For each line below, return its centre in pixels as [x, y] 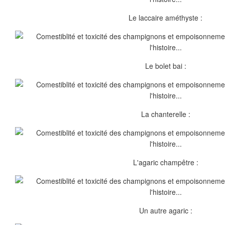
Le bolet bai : [166, 66]
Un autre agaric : [166, 210]
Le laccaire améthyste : [166, 18]
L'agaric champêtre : [166, 162]
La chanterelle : [166, 114]
